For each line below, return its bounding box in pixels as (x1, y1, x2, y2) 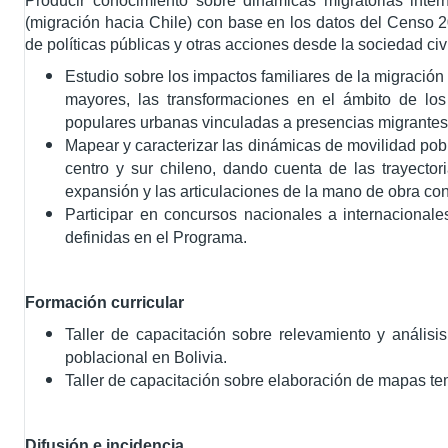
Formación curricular (25, 294, 185, 311)
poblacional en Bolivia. (65, 349, 228, 366)
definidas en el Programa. (65, 229, 248, 246)
